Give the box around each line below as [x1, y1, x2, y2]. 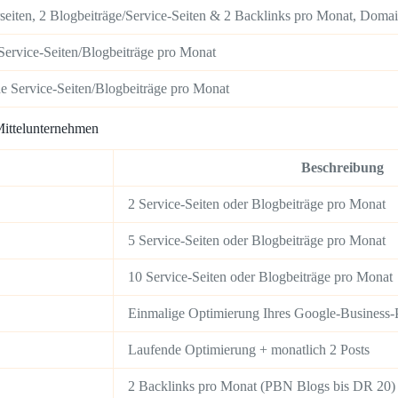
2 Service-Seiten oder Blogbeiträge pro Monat [128, 196, 386, 212]
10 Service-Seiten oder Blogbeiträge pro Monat [128, 269, 393, 285]
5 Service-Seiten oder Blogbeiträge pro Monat [128, 233, 386, 249]
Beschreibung [301, 160, 384, 176]
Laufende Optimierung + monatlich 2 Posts [128, 342, 370, 358]
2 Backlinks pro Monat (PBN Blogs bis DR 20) [128, 378, 395, 394]
